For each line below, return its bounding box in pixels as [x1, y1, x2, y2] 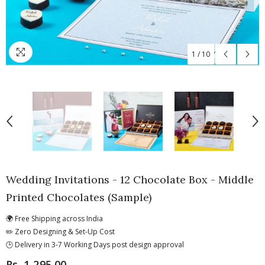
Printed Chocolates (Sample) [6, 190, 151, 204]
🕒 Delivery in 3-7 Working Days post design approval [6, 240, 184, 250]
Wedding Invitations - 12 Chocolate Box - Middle [6, 173, 254, 186]
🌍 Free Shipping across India [6, 214, 103, 224]
